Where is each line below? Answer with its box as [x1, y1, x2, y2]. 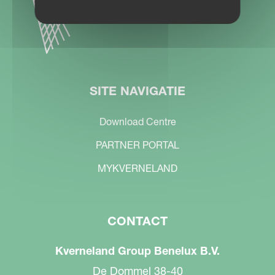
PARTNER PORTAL [96, 139, 179, 151]
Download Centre [99, 115, 176, 128]
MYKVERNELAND [98, 162, 177, 174]
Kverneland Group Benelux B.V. [55, 244, 220, 258]
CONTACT [107, 214, 168, 228]
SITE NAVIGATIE [90, 83, 185, 98]
